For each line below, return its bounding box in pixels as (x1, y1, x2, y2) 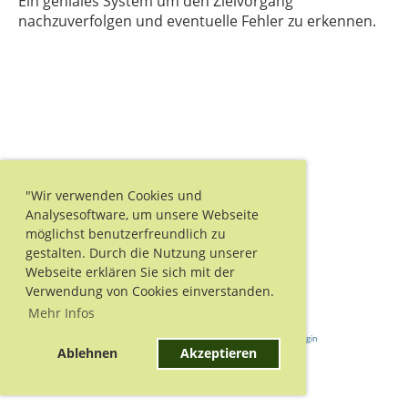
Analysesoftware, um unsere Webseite (25, 205, 259, 223)
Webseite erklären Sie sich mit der (25, 262, 235, 280)
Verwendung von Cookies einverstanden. (25, 281, 274, 300)
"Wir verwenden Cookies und (25, 186, 202, 204)
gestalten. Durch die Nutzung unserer (25, 243, 258, 261)
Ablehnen (57, 344, 118, 362)
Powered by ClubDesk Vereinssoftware (90, 332, 239, 344)
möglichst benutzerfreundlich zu (25, 224, 226, 242)
